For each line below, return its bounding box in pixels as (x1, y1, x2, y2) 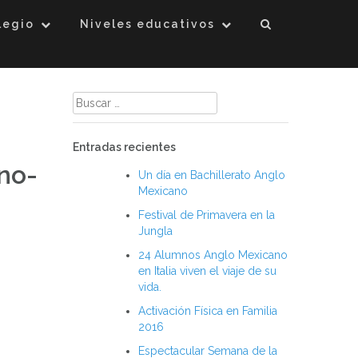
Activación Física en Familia (138, 304, 277, 317)
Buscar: (72, 93, 109, 105)
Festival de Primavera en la (138, 209, 275, 221)
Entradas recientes (73, 141, 176, 153)
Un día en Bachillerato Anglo (138, 169, 285, 181)
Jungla (138, 225, 173, 237)
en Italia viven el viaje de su (138, 265, 276, 277)
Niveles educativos (80, 18, 215, 30)
